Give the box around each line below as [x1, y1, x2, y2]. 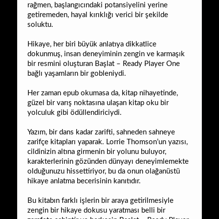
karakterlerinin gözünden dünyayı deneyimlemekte [27, 157, 189, 165]
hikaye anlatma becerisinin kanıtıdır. [27, 177, 141, 185]
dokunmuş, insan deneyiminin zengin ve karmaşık [27, 50, 185, 58]
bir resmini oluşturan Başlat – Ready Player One [27, 60, 180, 67]
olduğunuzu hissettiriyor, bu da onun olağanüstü [27, 167, 180, 175]
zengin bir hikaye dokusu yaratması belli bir [27, 206, 165, 214]
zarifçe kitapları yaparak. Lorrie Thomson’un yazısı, [27, 138, 188, 146]
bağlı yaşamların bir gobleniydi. [27, 69, 126, 77]
